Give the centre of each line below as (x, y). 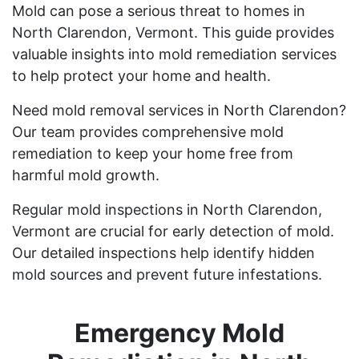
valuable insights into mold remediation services (174, 54)
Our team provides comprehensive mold (148, 131)
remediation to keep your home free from (153, 153)
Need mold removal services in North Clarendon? (179, 110)
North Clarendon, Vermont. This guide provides (173, 32)
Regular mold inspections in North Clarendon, (167, 209)
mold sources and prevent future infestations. (167, 274)
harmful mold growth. (86, 175)
